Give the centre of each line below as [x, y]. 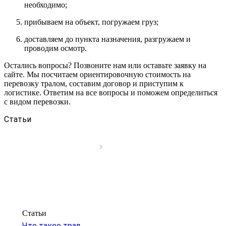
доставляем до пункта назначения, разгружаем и [107, 39]
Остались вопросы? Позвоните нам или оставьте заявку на [105, 65]
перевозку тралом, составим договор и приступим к [94, 83]
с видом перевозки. [37, 101]
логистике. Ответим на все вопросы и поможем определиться [111, 92]
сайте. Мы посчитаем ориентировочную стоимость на [97, 74]
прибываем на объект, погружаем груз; [91, 22]
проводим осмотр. [55, 48]
